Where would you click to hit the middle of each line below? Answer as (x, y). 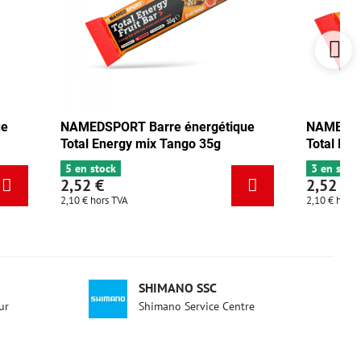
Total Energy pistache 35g (185, 143)
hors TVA (160, 200)
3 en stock (141, 168)
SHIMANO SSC (178, 287)
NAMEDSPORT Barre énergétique (208, 127)
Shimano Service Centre (197, 306)
